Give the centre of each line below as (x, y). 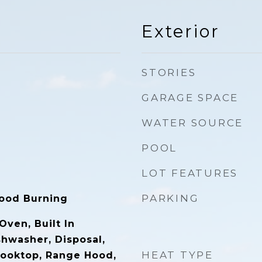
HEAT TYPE (177, 255)
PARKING (170, 198)
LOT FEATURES (190, 173)
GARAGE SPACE (190, 98)
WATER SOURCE (192, 123)
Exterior (181, 31)
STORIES (169, 73)
